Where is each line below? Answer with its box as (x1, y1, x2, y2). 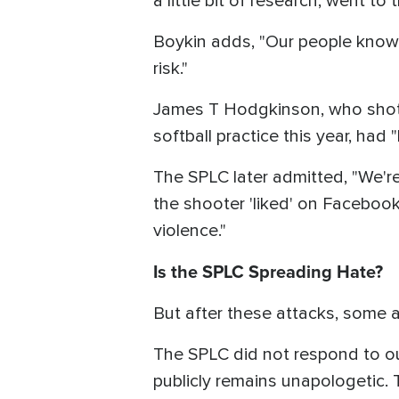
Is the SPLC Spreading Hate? (153, 257, 383, 284)
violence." (153, 219, 226, 241)
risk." (153, 57, 188, 79)
